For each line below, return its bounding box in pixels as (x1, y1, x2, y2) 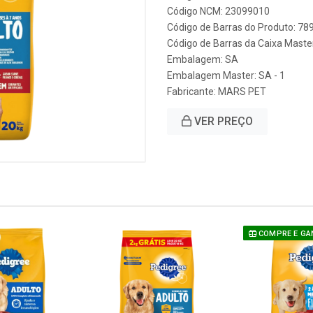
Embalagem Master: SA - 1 (167, 70, 285, 81)
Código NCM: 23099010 (167, 6, 270, 17)
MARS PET (218, 86, 266, 97)
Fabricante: (167, 86, 218, 97)
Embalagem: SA (167, 54, 238, 65)
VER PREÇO (191, 115, 253, 128)
